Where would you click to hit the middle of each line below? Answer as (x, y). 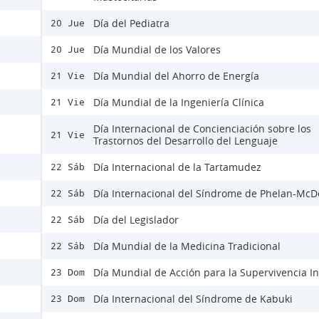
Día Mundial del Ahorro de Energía (176, 76)
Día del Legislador (136, 220)
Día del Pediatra (131, 23)
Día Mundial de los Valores (157, 50)
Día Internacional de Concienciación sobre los (202, 129)
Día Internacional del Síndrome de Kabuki (193, 299)
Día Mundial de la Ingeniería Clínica (179, 103)
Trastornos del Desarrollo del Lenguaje (185, 141)
